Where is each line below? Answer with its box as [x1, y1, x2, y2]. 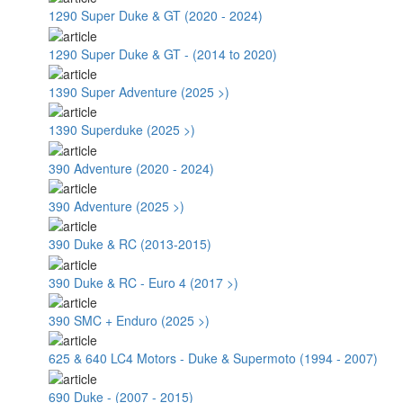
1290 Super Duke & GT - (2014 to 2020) [49, 44, 277, 63]
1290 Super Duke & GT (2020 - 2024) [49, 6, 263, 25]
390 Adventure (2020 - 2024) [49, 158, 214, 177]
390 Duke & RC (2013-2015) [49, 235, 211, 254]
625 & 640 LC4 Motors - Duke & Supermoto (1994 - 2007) [49, 349, 378, 368]
